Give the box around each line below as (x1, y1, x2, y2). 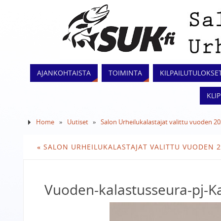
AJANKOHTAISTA (37, 68, 91, 77)
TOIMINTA (109, 68, 142, 77)
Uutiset (67, 118, 88, 126)
